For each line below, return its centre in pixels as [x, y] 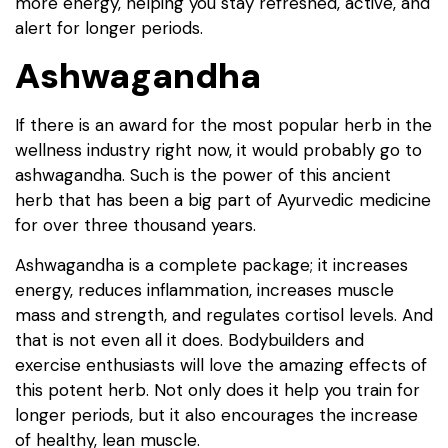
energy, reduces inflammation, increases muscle [204, 289]
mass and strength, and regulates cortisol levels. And [224, 314]
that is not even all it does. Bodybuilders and [189, 339]
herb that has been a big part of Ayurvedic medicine [223, 200]
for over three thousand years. [135, 225]
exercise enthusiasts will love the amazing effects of [221, 364]
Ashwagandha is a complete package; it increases [211, 264]
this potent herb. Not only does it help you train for [217, 389]
